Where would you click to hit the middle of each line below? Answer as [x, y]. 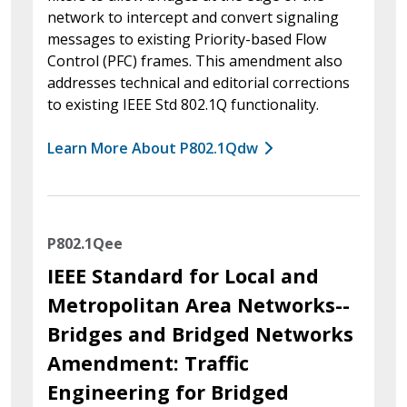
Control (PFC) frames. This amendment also [195, 60]
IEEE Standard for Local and [183, 275]
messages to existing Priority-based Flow [187, 39]
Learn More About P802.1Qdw [153, 148]
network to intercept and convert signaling [193, 17]
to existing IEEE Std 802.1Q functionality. [183, 104]
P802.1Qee [85, 243]
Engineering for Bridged [168, 392]
